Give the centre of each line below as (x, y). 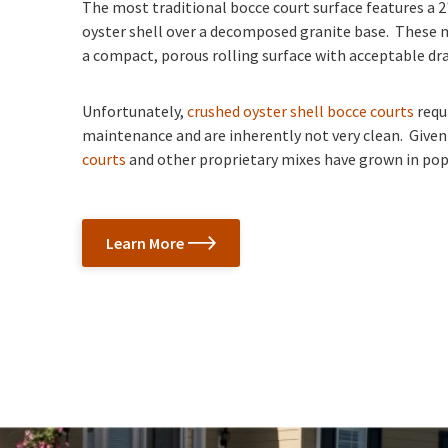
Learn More (145, 243)
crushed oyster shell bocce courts (300, 111)
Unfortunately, (134, 111)
